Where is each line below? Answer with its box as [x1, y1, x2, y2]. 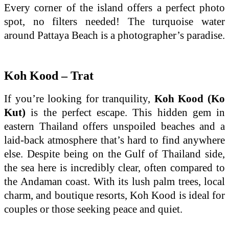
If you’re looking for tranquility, [4, 92, 154, 105]
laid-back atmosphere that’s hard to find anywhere [4, 133, 225, 146]
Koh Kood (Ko [154, 92, 225, 105]
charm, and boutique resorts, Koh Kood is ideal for [4, 189, 225, 201]
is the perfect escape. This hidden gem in [26, 106, 225, 119]
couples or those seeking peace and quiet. [4, 202, 182, 215]
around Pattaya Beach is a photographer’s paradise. [4, 29, 225, 41]
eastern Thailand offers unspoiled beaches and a [4, 120, 225, 132]
